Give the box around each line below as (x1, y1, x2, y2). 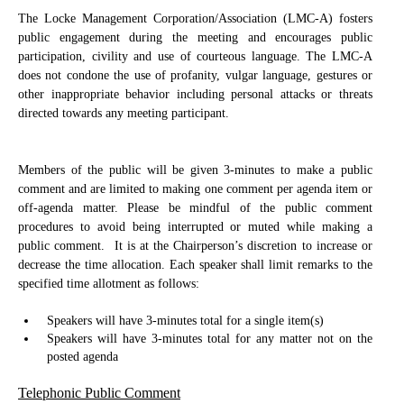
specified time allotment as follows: (18, 277, 199, 290)
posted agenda (46, 350, 118, 363)
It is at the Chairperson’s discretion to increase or (114, 239, 373, 252)
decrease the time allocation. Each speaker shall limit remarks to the (18, 258, 372, 271)
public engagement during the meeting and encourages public (18, 31, 372, 44)
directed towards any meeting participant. (18, 106, 229, 120)
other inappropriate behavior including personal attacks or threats (18, 87, 372, 101)
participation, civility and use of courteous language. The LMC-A (18, 50, 372, 63)
